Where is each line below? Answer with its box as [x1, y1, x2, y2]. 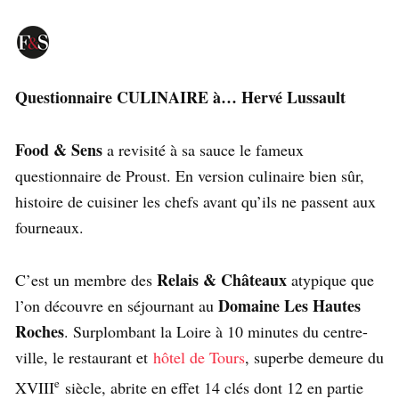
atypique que [287, 269, 374, 291]
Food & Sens [15, 138, 107, 162]
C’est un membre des [15, 269, 157, 291]
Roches [15, 320, 64, 344]
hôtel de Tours [153, 346, 245, 369]
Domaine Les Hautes [218, 294, 361, 318]
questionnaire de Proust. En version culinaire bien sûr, [15, 165, 364, 187]
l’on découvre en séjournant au [15, 295, 218, 317]
